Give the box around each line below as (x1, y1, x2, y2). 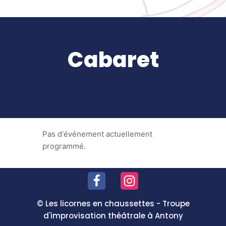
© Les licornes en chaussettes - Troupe (36, 198, 190, 209)
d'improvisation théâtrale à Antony (43, 210, 183, 221)
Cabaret (67, 45, 159, 75)
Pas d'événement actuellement (42, 129, 152, 139)
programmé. (42, 141, 86, 151)
